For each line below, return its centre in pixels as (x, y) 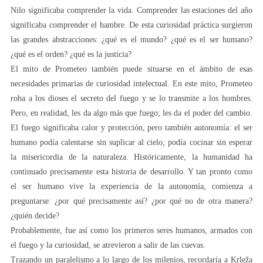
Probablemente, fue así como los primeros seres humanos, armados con (131, 230)
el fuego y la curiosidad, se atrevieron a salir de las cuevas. (108, 245)
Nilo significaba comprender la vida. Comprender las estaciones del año (131, 10)
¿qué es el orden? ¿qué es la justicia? (71, 54)
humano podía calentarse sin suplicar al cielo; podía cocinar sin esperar (131, 142)
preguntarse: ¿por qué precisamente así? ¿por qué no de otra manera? (131, 201)
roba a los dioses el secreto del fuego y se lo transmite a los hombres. (131, 98)
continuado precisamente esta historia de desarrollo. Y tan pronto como (131, 171)
